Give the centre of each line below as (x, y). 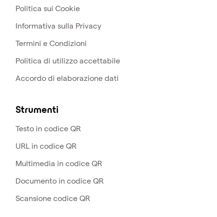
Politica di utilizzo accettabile (68, 61)
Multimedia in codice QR (59, 163)
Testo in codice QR (48, 129)
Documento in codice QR (60, 181)
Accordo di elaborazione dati (67, 78)
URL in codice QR (46, 146)
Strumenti (37, 110)
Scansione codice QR (53, 198)
